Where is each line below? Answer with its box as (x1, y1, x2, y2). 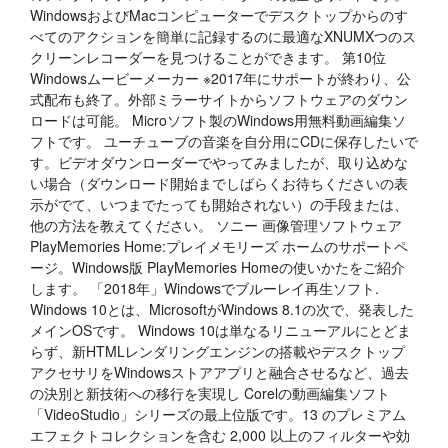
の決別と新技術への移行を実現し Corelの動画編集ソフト (30, 383, 390, 403)
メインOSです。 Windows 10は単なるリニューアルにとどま (30, 320, 411, 340)
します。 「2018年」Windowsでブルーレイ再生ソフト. (30, 278, 379, 298)
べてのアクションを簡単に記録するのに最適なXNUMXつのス (30, 26, 416, 46)
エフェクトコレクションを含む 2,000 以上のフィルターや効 (30, 425, 410, 445)
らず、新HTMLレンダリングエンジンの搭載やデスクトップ (30, 341, 405, 361)
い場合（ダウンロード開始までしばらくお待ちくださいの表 (30, 173, 408, 193)
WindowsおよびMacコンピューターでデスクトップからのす (30, 5, 408, 25)
